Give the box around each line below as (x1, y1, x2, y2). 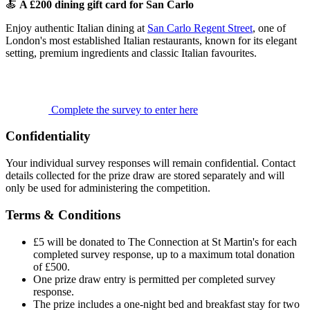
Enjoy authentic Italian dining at (6, 21, 147, 34)
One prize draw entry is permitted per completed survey (33, 273, 275, 285)
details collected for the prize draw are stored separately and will (6, 170, 284, 182)
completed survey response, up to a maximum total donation (33, 248, 295, 260)
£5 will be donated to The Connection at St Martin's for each (33, 235, 297, 248)
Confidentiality (6, 129, 91, 144)
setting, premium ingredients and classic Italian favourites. (6, 46, 257, 59)
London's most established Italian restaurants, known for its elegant (6, 34, 297, 46)
